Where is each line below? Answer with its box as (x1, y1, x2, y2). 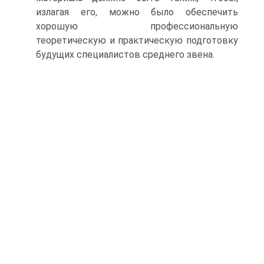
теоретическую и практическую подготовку (36, 35, 238, 46)
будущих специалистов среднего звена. (36, 49, 214, 60)
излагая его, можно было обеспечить (36, 6, 238, 18)
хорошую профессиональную (36, 21, 238, 32)
